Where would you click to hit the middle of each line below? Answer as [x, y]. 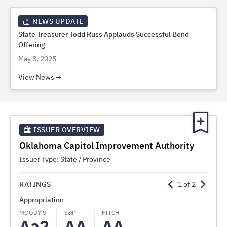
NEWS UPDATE [58, 21]
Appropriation [42, 200]
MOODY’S [33, 213]
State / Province [85, 159]
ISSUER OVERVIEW [67, 130]
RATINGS [35, 184]
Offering [32, 45]
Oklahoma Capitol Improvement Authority [107, 146]
